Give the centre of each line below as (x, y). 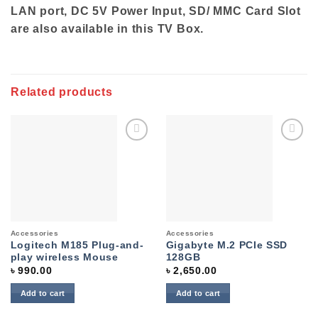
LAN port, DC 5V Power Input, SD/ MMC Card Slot (156, 11)
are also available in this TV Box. (108, 29)
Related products (62, 92)
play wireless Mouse (64, 258)
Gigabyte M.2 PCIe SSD (227, 246)
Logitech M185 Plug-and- (77, 246)
